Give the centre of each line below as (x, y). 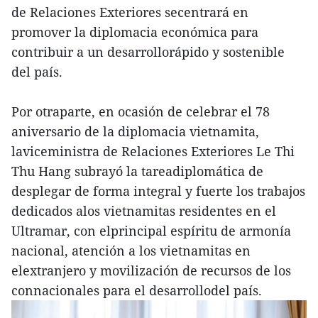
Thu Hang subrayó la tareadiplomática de (137, 171)
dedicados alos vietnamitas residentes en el (144, 210)
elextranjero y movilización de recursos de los (151, 270)
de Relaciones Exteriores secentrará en (130, 12)
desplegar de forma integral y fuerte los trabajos (158, 191)
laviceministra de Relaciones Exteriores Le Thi (153, 151)
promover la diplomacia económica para (135, 32)
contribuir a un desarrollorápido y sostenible (148, 51)
